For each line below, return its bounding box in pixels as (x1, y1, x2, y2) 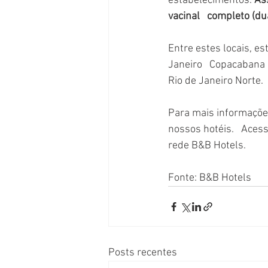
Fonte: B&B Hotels (168, 172, 251, 184)
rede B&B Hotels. (168, 139, 246, 152)
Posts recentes (108, 246, 177, 259)
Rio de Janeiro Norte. (168, 75, 263, 87)
